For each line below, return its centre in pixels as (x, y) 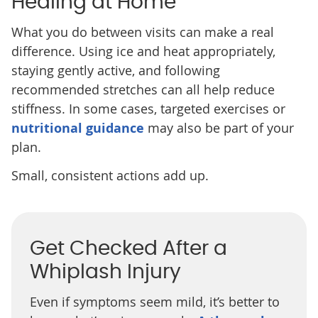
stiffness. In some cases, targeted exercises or (148, 109)
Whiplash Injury (105, 273)
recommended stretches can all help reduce (143, 90)
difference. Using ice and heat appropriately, (143, 51)
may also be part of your (219, 128)
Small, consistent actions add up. (110, 176)
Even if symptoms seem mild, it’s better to (154, 302)
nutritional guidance (77, 128)
